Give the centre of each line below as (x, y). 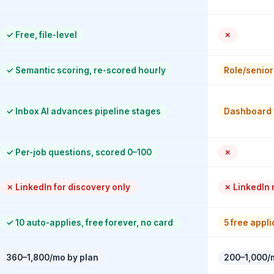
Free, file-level (46, 35)
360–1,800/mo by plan (53, 257)
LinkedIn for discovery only (72, 187)
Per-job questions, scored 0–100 (83, 152)
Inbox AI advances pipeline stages (87, 111)
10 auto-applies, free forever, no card (94, 222)
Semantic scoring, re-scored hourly (90, 70)
